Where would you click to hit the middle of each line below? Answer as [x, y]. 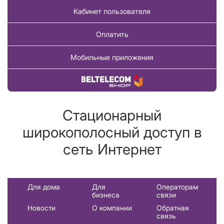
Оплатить [112, 34]
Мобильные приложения [112, 57]
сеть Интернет [112, 149]
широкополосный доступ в [112, 132]
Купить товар [112, 80]
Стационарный [112, 115]
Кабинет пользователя [112, 11]
